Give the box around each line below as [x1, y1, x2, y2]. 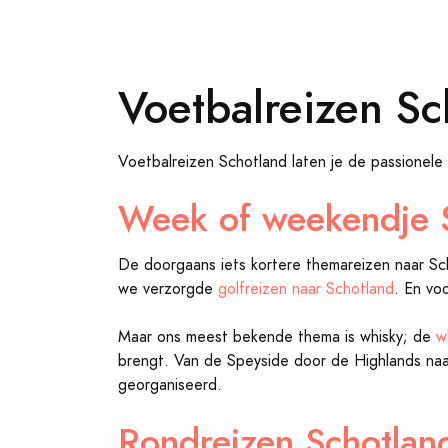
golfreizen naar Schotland [218, 278, 394, 300]
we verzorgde [118, 278, 218, 300]
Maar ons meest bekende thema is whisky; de [118, 326, 436, 348]
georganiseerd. [118, 374, 222, 396]
